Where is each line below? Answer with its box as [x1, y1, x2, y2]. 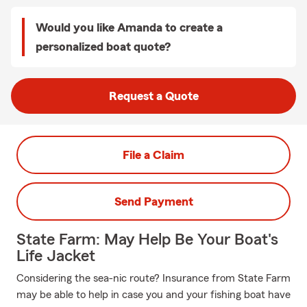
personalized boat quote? [36, 40, 171, 53]
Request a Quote [108, 90, 199, 102]
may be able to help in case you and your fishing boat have [16, 289, 291, 300]
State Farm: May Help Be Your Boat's [16, 232, 278, 248]
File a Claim [123, 149, 184, 161]
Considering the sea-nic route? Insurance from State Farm [16, 273, 291, 284]
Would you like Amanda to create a [36, 21, 223, 34]
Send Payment [114, 195, 193, 208]
